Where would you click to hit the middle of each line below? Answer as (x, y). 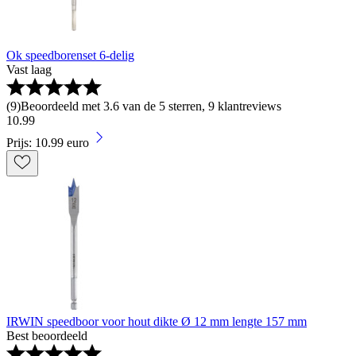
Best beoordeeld (47, 336)
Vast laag (29, 70)
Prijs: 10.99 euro (48, 143)
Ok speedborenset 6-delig (70, 55)
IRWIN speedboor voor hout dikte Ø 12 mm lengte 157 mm (157, 321)
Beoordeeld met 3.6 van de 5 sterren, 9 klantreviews (151, 106)
